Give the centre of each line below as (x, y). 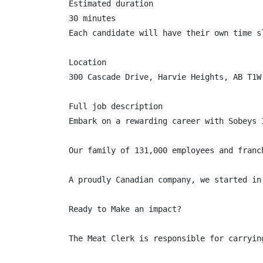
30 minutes (92, 18)
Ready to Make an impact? (125, 209)
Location (87, 62)
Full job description (116, 106)
